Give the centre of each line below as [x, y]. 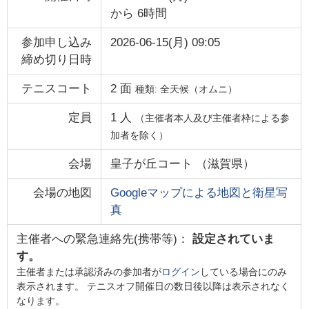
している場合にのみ [243, 271]
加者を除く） [139, 135]
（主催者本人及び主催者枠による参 [212, 118]
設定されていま [233, 239]
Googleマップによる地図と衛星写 [199, 192]
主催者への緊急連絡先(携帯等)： [104, 239]
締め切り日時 [57, 59]
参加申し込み [57, 42]
